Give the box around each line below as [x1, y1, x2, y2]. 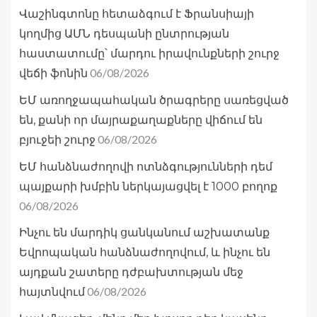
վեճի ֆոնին [19, 67, 88, 81]
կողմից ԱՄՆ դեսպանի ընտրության [19, 27, 229, 41]
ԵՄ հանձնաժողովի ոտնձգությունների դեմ [19, 160, 272, 174]
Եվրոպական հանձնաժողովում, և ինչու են [19, 246, 270, 260]
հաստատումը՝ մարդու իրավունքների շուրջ [19, 47, 279, 61]
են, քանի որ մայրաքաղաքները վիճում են [19, 113, 263, 127]
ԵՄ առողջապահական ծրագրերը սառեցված [19, 93, 289, 108]
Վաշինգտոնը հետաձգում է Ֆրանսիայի [19, 7, 254, 21]
